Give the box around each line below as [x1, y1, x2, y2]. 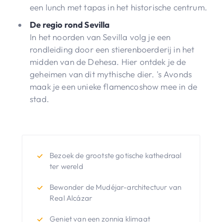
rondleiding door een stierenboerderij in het [30, 44, 195, 55]
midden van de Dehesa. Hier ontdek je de [30, 56, 186, 67]
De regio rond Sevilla [30, 19, 110, 30]
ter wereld [50, 161, 83, 171]
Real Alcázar [50, 193, 93, 203]
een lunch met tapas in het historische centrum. [30, 1, 207, 12]
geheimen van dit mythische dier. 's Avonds [30, 68, 192, 79]
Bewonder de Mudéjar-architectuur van [50, 182, 182, 192]
